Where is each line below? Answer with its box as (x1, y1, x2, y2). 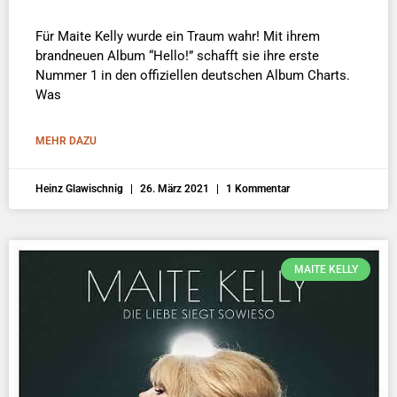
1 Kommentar (223, 182, 290, 195)
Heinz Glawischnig (35, 182, 126, 195)
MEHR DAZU (35, 134, 97, 147)
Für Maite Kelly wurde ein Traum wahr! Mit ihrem (35, 27, 320, 44)
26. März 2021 (137, 182, 212, 195)
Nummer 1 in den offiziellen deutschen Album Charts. (35, 66, 350, 83)
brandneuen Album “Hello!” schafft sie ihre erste (35, 47, 319, 64)
